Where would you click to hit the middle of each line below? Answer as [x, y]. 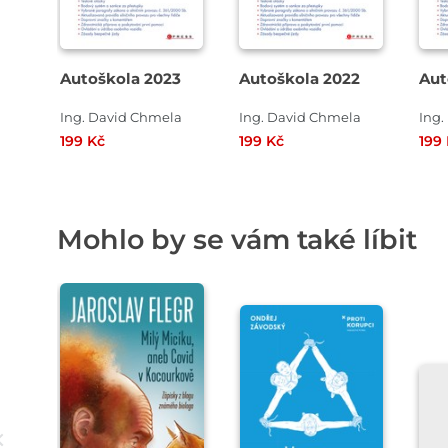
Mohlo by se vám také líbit [237, 240]
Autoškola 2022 [300, 79]
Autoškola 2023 [120, 79]
